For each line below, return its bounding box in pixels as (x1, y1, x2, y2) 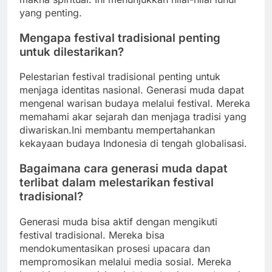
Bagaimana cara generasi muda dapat (19, 161, 228, 176)
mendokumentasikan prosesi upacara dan (19, 242, 210, 254)
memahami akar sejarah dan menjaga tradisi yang (19, 110, 246, 123)
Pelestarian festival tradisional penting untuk (19, 70, 220, 83)
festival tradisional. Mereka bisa (19, 228, 165, 241)
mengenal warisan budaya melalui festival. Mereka (19, 97, 250, 110)
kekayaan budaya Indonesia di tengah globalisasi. (19, 137, 247, 150)
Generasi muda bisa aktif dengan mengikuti (19, 215, 217, 228)
